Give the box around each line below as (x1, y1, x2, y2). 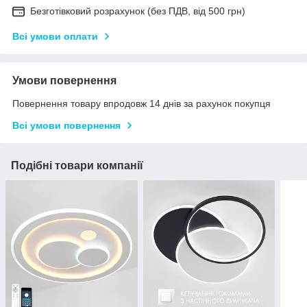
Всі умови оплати (12, 31, 98, 42)
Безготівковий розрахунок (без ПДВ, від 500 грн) (30, 5, 245, 17)
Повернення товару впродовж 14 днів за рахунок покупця (12, 98, 271, 110)
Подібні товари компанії (11, 160, 143, 172)
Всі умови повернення (12, 120, 121, 132)
